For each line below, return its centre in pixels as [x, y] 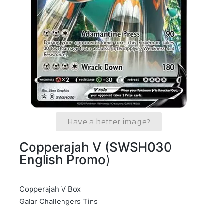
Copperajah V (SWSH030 [96, 147]
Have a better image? [108, 122]
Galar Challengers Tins [59, 201]
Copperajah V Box [50, 189]
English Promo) [65, 159]
